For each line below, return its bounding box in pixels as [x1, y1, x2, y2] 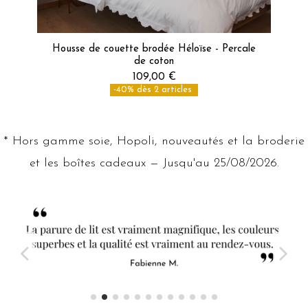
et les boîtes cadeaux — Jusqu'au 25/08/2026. [29, 156, 279, 170]
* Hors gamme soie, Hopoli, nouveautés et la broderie [3, 134, 305, 148]
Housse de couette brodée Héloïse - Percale [52, 44, 256, 55]
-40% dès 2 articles [113, 85, 195, 95]
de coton [134, 56, 174, 67]
